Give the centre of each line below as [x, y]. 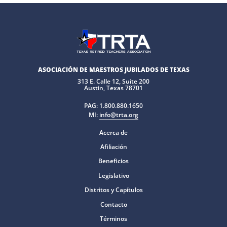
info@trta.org [119, 115]
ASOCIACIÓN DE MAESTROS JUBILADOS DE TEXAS [113, 70]
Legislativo [113, 176]
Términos [113, 219]
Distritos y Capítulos [113, 190]
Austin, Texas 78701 [113, 88]
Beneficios [113, 161]
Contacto [113, 204]
